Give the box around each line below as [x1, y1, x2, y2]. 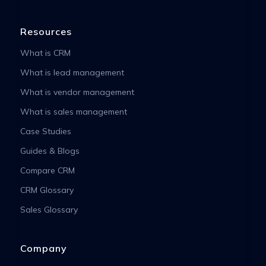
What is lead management [20, 66, 124, 78]
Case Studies [20, 125, 71, 137]
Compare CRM [20, 164, 75, 176]
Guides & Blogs [20, 145, 80, 156]
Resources [20, 25, 72, 37]
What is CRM [20, 47, 71, 58]
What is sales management [20, 106, 127, 117]
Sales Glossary [20, 204, 78, 215]
